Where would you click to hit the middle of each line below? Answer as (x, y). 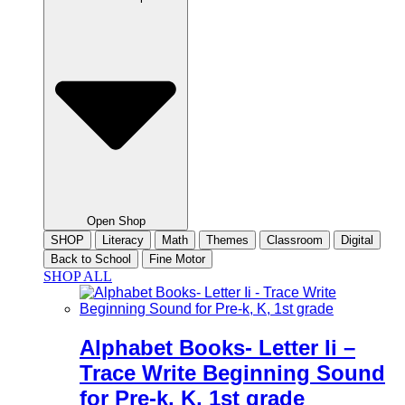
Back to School (91, 259)
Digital (357, 240)
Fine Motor (177, 259)
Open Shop (116, 221)
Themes (227, 240)
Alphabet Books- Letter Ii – (217, 347)
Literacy (123, 240)
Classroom (295, 240)
